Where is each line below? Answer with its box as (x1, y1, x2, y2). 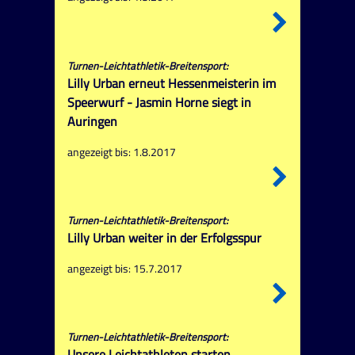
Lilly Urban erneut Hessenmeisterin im (67, 73, 276, 93)
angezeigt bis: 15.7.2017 (67, 259, 182, 277)
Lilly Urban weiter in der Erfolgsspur (67, 228, 261, 248)
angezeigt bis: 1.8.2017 (67, 143, 176, 161)
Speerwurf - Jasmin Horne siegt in (67, 92, 251, 112)
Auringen (67, 111, 117, 131)
